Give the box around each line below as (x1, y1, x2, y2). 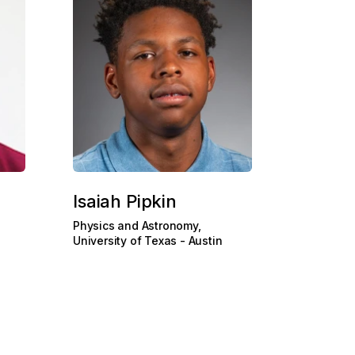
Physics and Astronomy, (73, 219, 201, 232)
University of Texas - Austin (73, 234, 223, 247)
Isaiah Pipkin (73, 191, 177, 212)
